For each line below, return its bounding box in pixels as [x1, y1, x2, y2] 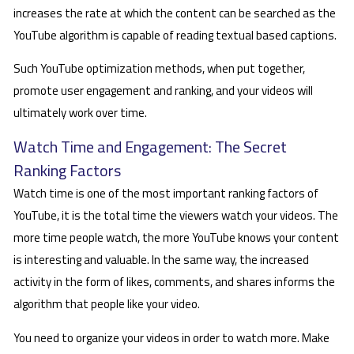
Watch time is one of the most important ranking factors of [13, 184, 318, 203]
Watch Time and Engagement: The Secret [13, 134, 287, 160]
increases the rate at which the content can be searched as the [13, 3, 336, 22]
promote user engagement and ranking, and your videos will [13, 81, 313, 100]
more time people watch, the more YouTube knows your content [13, 228, 339, 247]
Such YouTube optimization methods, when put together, [13, 59, 305, 77]
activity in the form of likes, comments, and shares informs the [13, 273, 335, 292]
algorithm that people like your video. [13, 295, 200, 314]
